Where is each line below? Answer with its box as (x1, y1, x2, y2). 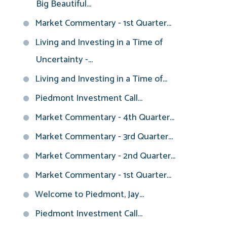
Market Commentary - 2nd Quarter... (35, 148, 175, 164)
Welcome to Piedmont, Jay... (35, 186, 144, 202)
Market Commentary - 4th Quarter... (35, 109, 174, 125)
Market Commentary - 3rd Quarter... (35, 129, 173, 144)
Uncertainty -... (36, 52, 93, 67)
